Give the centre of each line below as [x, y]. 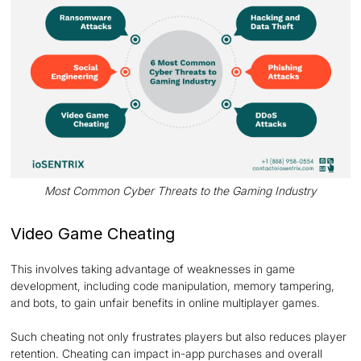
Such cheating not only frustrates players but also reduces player [179, 336]
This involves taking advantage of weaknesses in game [153, 268]
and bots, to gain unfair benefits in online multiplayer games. [166, 302]
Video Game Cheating [93, 233]
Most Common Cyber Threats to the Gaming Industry [180, 190]
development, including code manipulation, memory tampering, [173, 285]
